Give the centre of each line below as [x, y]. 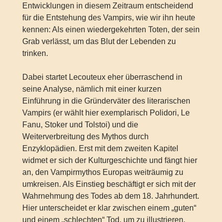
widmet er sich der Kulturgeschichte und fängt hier [110, 160]
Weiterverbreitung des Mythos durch [85, 136]
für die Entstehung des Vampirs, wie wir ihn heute [109, 17]
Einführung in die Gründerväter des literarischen [106, 101]
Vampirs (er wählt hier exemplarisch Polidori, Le [106, 112]
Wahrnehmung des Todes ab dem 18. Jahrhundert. [111, 196]
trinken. [35, 53]
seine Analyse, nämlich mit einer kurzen [92, 89]
